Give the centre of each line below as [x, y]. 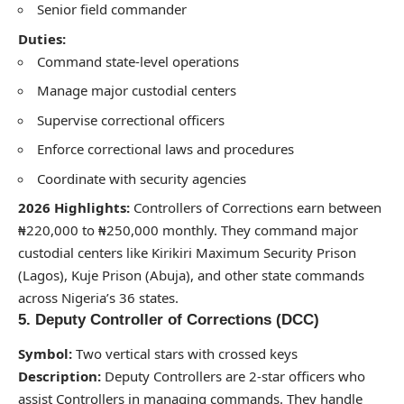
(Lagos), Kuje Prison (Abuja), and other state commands [191, 275]
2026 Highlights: [74, 208]
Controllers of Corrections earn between [256, 208]
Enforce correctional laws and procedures [165, 149]
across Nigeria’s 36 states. [98, 298]
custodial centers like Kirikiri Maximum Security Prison [187, 253]
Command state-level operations [138, 61]
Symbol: [45, 353]
